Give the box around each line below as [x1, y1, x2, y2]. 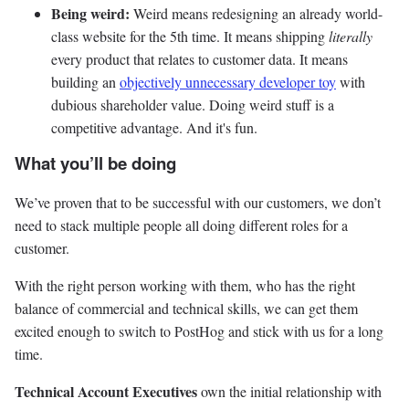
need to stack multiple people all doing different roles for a [15, 215, 348, 235]
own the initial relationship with [197, 381, 382, 401]
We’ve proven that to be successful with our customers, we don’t [15, 192, 381, 212]
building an [51, 72, 120, 92]
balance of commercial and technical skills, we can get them [15, 298, 358, 318]
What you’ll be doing [15, 151, 176, 176]
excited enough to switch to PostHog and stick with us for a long [15, 320, 383, 341]
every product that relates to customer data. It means [51, 49, 348, 69]
